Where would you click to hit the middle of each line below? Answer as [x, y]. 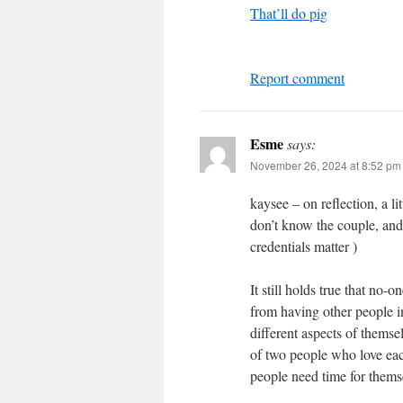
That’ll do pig [289, 13]
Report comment [297, 78]
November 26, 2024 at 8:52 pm [326, 165]
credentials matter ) [304, 246]
